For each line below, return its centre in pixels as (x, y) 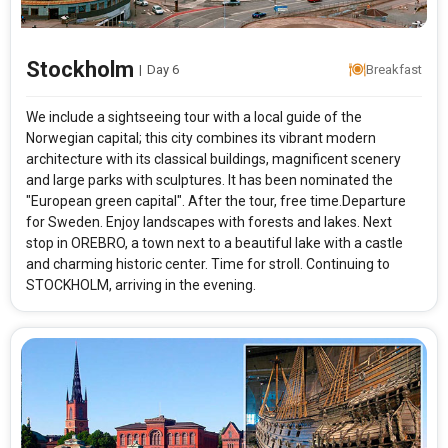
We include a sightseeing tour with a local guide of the (194, 117)
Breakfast (394, 70)
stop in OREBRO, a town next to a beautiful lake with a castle (214, 243)
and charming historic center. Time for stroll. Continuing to (208, 264)
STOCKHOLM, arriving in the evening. (141, 285)
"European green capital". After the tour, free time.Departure (216, 201)
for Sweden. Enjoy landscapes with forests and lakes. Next (209, 222)
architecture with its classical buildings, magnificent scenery (213, 159)
